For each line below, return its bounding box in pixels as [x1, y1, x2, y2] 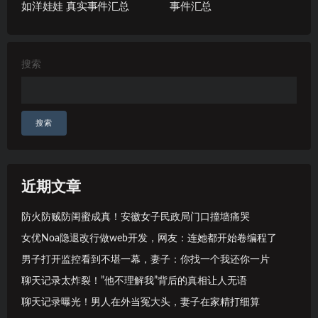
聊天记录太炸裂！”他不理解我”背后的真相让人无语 [21, 275, 247, 286]
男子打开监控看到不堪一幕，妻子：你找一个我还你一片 [21, 254, 270, 265]
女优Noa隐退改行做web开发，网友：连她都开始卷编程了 [21, 233, 277, 243]
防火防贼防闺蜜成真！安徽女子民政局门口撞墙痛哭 [21, 212, 250, 222]
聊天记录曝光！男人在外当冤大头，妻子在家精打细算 [21, 297, 260, 307]
